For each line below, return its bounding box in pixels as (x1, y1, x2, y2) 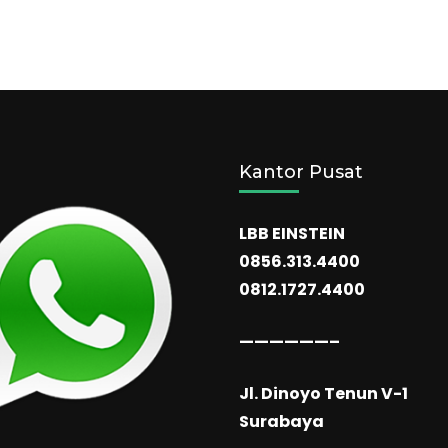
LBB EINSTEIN (239, 222, 345, 245)
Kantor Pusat (239, 161, 363, 183)
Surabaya (239, 410, 324, 433)
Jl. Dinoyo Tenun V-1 (239, 382, 408, 405)
